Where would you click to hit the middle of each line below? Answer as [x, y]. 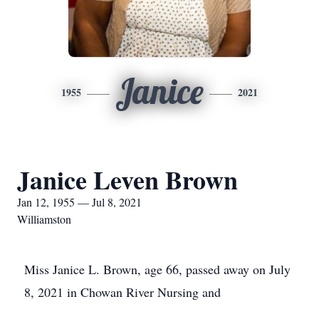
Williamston [44, 219]
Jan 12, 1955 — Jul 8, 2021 [79, 202]
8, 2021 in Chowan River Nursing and [122, 292]
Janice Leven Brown [127, 179]
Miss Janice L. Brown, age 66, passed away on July [157, 269]
